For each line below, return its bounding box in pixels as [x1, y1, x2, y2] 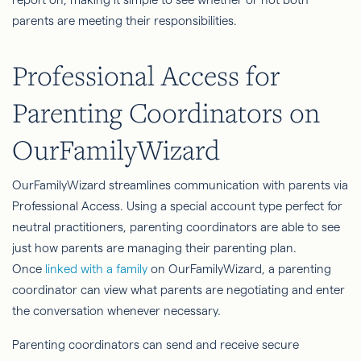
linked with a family [45, 261, 147, 276]
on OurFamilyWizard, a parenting [147, 261, 331, 276]
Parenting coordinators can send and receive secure [12, 337, 299, 351]
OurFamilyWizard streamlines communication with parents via [12, 177, 348, 192]
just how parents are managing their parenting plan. [12, 240, 297, 255]
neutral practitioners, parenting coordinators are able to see [12, 219, 340, 234]
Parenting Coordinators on [12, 93, 320, 131]
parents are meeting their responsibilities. [12, 13, 240, 27]
